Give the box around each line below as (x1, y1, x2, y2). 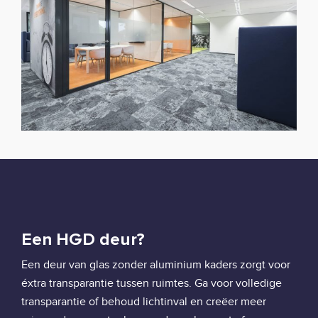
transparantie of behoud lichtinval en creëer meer (21, 295, 266, 308)
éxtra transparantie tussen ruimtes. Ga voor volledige (21, 276, 282, 290)
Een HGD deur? (21, 229, 145, 250)
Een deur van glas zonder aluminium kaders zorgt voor (21, 258, 290, 271)
